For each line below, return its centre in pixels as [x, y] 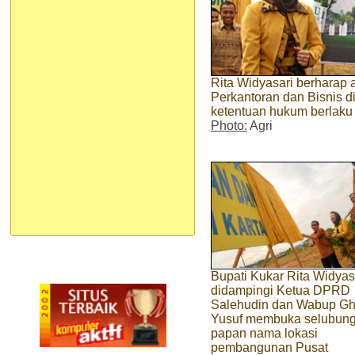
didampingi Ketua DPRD [281, 290]
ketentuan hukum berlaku [282, 111]
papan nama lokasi [264, 333]
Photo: [229, 125]
